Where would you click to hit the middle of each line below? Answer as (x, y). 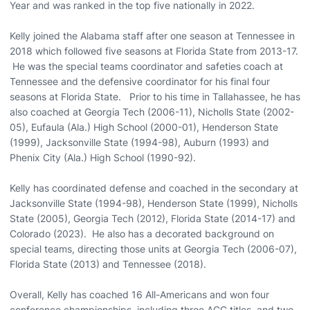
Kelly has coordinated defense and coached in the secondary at (154, 188)
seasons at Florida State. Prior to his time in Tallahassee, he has (155, 97)
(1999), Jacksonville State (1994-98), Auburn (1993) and (139, 142)
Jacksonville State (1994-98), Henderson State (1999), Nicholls (154, 203)
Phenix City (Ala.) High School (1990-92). (103, 157)
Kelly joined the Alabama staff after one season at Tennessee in (152, 36)
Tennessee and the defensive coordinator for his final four (140, 81)
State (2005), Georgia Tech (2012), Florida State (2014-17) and (153, 218)
